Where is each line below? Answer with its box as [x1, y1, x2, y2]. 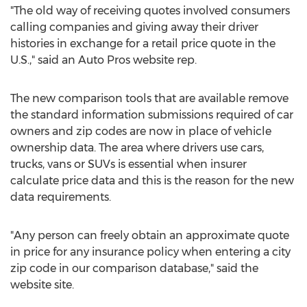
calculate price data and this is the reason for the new [10, 174, 294, 187]
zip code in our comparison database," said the [10, 262, 258, 275]
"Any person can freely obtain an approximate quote [10, 229, 289, 242]
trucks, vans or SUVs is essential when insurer [10, 158, 247, 171]
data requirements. [10, 191, 111, 204]
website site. [10, 278, 74, 291]
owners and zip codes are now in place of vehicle [10, 125, 271, 138]
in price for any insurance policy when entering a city [10, 245, 291, 258]
